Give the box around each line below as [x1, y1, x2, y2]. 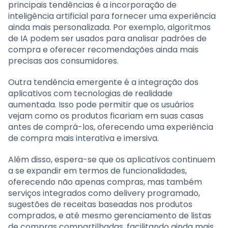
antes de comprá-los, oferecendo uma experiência [8, 121, 213, 133]
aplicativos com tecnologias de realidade [8, 88, 173, 100]
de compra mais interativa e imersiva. [8, 132, 159, 145]
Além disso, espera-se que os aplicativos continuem [8, 154, 215, 166]
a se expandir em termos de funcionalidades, [8, 165, 187, 177]
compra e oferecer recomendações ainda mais [8, 44, 198, 56]
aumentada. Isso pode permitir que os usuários [8, 99, 194, 111]
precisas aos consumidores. [8, 55, 119, 67]
